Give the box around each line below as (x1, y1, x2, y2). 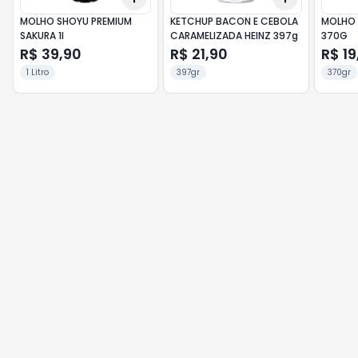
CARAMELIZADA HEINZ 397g (170, 29, 299, 42)
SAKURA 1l (20, 29, 64, 42)
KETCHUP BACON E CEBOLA (170, 14, 299, 28)
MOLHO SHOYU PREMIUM (20, 14, 132, 28)
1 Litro (26, 66, 49, 78)
